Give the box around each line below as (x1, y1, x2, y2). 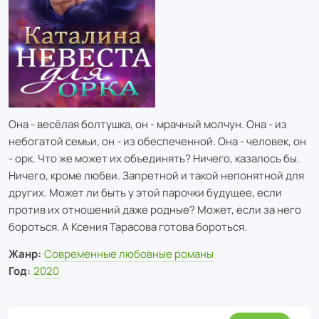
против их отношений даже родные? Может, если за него (9, 202, 301, 217)
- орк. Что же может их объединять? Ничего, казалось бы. (9, 150, 300, 166)
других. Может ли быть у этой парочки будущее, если (9, 184, 282, 200)
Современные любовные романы (43, 246, 214, 261)
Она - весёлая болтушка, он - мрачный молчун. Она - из (9, 116, 287, 132)
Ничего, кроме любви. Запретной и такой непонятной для (9, 167, 304, 183)
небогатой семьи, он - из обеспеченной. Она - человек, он (9, 133, 306, 149)
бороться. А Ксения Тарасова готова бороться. (9, 219, 247, 234)
